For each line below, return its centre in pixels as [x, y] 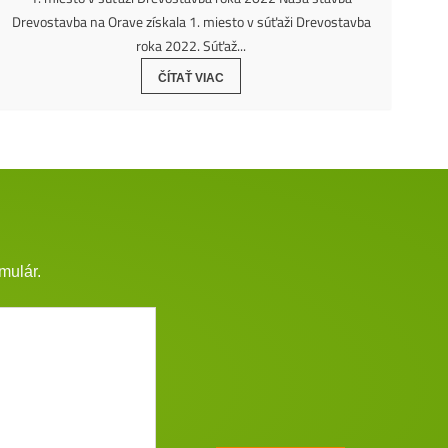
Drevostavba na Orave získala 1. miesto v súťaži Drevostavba [191, 22]
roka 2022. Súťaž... [191, 46]
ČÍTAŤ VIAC [191, 78]
